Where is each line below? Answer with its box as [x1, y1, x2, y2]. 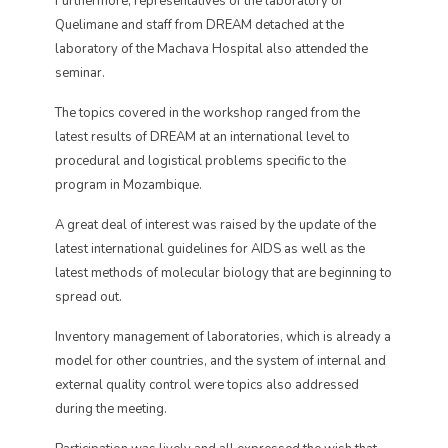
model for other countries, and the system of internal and [55, 352, 386, 370]
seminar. [55, 64, 105, 82]
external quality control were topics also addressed [55, 376, 359, 394]
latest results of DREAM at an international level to [55, 128, 350, 146]
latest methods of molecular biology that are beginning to [55, 264, 392, 282]
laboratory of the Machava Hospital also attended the [55, 40, 368, 58]
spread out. [55, 288, 122, 306]
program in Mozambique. [55, 176, 202, 194]
